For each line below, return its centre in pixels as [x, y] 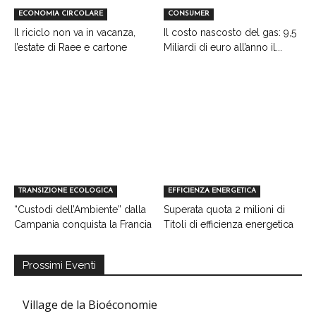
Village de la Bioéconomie [90, 304]
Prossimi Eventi [59, 265]
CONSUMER [188, 13]
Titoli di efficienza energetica [228, 224]
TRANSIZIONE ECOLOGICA [66, 190]
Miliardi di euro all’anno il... [223, 47]
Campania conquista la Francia [83, 224]
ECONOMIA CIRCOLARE [61, 13]
